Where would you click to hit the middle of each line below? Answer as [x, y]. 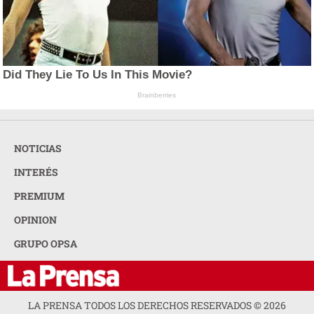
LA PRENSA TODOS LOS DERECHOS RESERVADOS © [146, 306]
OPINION [35, 219]
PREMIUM [39, 196]
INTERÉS [36, 172]
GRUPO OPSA [46, 243]
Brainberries [157, 95]
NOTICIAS [38, 148]
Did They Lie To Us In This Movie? [98, 75]
